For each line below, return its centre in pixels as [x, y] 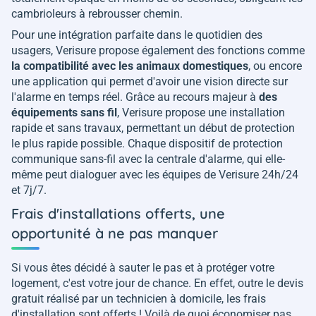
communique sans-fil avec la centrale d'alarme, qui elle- [148, 159]
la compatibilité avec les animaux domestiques [130, 66]
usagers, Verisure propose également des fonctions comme [158, 51]
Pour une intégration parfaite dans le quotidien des [137, 35]
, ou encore [275, 66]
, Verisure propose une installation [201, 113]
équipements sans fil [64, 113]
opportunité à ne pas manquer [115, 233]
